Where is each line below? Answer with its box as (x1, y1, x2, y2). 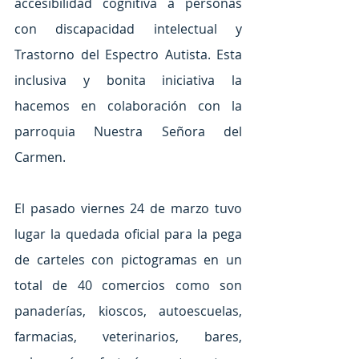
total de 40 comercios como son (14, 276, 242, 294)
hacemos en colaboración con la (14, 96, 242, 115)
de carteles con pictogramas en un (14, 250, 242, 268)
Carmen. (14, 147, 66, 166)
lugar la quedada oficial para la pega (14, 224, 242, 243)
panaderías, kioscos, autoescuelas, (14, 301, 242, 320)
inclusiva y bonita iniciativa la (14, 71, 242, 89)
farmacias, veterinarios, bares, (14, 327, 242, 345)
